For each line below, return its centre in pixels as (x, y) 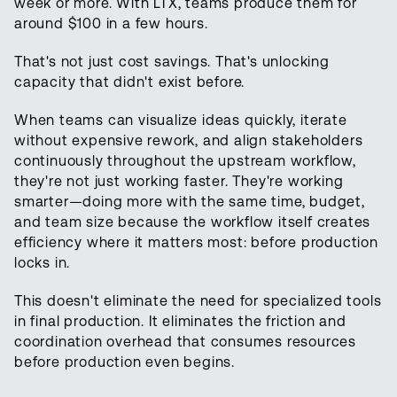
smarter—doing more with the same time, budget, (190, 202)
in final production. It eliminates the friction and (180, 322)
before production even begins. (125, 362)
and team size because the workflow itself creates (193, 222)
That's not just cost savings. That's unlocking (172, 62)
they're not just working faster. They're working (179, 182)
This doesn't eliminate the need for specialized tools (198, 301)
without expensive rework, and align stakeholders (189, 141)
